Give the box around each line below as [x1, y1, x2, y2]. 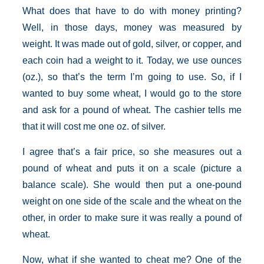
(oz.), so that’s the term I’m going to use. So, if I [22, 72, 242, 82]
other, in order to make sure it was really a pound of [22, 213, 242, 223]
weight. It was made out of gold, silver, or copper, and [22, 39, 242, 49]
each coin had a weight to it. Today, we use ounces [22, 55, 242, 65]
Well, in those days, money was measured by [22, 22, 242, 32]
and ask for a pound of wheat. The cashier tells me [22, 105, 242, 115]
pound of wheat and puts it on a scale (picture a [22, 163, 242, 173]
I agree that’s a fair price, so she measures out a [22, 147, 242, 157]
